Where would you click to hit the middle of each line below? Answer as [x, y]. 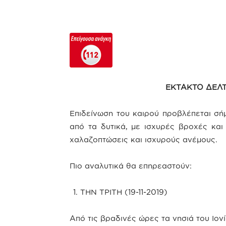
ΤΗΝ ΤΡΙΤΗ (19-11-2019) [124, 192]
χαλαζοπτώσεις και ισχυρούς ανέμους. [144, 139]
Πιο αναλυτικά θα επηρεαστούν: [131, 166]
